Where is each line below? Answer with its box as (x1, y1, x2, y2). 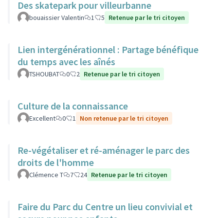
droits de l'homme (18, 156, 94, 168)
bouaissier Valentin (29, 13, 84, 22)
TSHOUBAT (29, 70, 59, 78)
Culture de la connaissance (18, 100, 128, 112)
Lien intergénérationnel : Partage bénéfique (18, 43, 199, 55)
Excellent (29, 114, 55, 123)
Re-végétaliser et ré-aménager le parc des (18, 144, 190, 156)
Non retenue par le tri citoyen (80, 114, 168, 123)
